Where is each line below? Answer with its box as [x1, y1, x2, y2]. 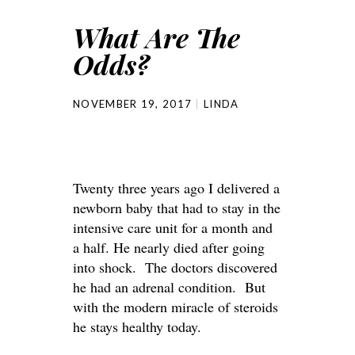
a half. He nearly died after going [73, 238, 265, 257]
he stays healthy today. [73, 317, 201, 336]
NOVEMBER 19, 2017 [73, 97, 193, 110]
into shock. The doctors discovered [73, 258, 277, 277]
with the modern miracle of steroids [73, 297, 278, 316]
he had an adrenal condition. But [73, 277, 265, 296]
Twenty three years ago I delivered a [73, 178, 280, 197]
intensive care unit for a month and [73, 218, 273, 237]
